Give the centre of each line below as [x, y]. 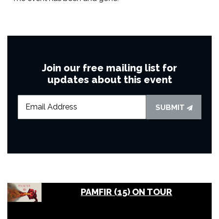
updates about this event [109, 79]
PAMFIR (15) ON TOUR [127, 192]
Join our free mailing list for [109, 68]
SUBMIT [171, 107]
